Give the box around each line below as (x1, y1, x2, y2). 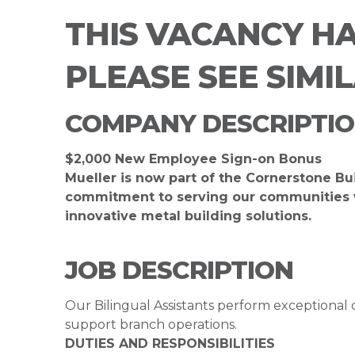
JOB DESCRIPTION (65, 255, 293, 285)
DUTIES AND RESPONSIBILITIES (65, 336, 275, 351)
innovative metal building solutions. (65, 208, 311, 223)
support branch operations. (65, 317, 243, 332)
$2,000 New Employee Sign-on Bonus (65, 151, 322, 166)
